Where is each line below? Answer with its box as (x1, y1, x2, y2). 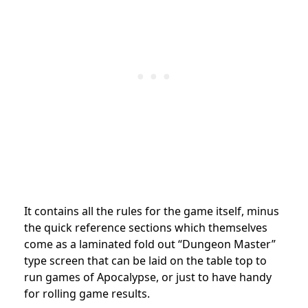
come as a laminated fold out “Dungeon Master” (24, 236, 276, 252)
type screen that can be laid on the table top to (24, 253, 267, 269)
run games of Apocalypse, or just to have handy (24, 269, 272, 285)
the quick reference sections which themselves (24, 220, 267, 236)
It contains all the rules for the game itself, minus (24, 203, 279, 219)
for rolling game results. (24, 286, 150, 302)
